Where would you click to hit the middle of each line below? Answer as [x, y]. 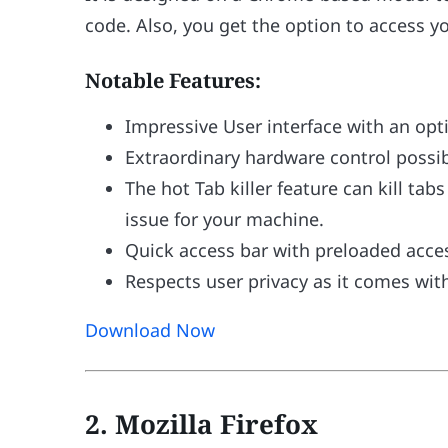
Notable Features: [173, 81]
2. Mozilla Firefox [202, 423]
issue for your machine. [225, 219]
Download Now [150, 330]
